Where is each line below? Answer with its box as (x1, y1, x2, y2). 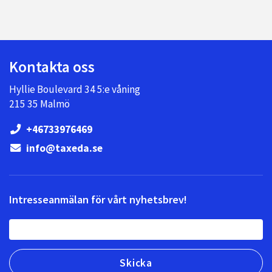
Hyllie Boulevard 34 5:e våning (9, 82, 140, 96)
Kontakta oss (9, 56, 95, 76)
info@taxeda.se (24, 141, 103, 155)
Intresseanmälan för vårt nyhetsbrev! (9, 192, 187, 207)
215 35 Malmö (9, 97, 70, 110)
